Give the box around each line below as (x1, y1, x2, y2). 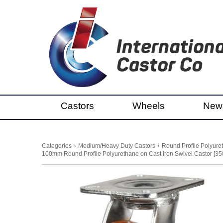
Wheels (132, 100, 165, 111)
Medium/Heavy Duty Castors (78, 142, 155, 149)
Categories (42, 142, 72, 149)
